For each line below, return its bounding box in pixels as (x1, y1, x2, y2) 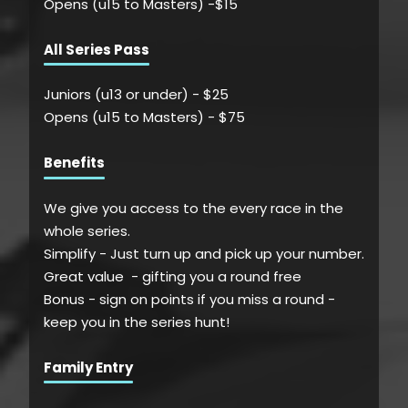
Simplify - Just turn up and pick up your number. (44, 244, 364, 264)
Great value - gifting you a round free (44, 267, 301, 287)
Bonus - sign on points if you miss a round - (44, 290, 335, 310)
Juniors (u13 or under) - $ (44, 85, 212, 105)
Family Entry (44, 358, 133, 378)
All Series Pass (44, 39, 149, 59)
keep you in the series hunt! (44, 312, 229, 332)
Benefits (44, 153, 105, 173)
